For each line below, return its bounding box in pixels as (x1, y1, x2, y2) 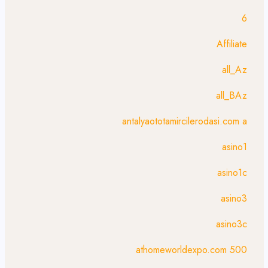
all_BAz (216, 89, 247, 102)
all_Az (222, 63, 247, 77)
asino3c (216, 217, 247, 231)
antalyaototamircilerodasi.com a (122, 114, 247, 128)
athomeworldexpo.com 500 (136, 243, 247, 257)
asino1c (217, 166, 247, 179)
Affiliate (217, 37, 247, 51)
